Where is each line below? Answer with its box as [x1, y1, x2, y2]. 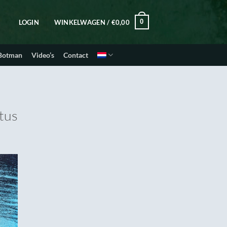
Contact [63, 51, 88, 59]
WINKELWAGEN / [54, 18, 111, 26]
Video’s [31, 51, 54, 59]
